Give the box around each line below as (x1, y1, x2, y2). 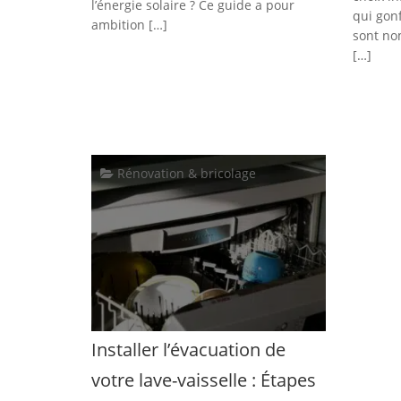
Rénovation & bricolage (114, 164, 256, 182)
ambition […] (91, 15, 167, 33)
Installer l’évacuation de (91, 337, 286, 362)
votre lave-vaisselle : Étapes (91, 367, 316, 392)
